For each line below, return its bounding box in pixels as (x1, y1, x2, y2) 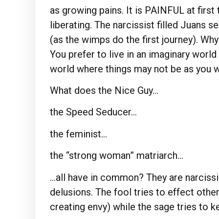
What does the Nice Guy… (50, 85, 158, 97)
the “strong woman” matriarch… (50, 150, 183, 162)
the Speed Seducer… (50, 106, 137, 118)
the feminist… (50, 128, 107, 140)
